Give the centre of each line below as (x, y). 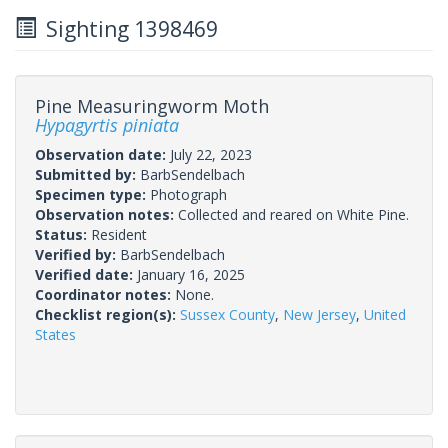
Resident (119, 234)
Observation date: (102, 154)
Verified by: (77, 254)
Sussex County (227, 314)
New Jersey (319, 314)
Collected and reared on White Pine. (293, 214)
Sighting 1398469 (127, 28)
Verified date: (86, 274)
